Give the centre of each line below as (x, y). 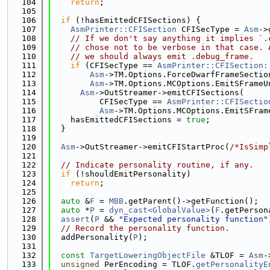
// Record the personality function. (145, 228)
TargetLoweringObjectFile (148, 255)
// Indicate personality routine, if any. (157, 165)
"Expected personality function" (193, 219)
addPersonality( (92, 237)
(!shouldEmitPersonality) (131, 174)
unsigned (80, 264)
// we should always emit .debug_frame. (162, 56)
